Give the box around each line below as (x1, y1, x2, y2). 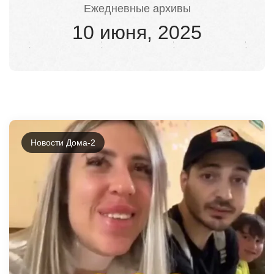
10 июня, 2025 (72, 21, 202, 43)
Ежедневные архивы (83, 2, 191, 15)
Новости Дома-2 (31, 137, 95, 147)
